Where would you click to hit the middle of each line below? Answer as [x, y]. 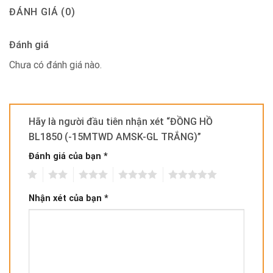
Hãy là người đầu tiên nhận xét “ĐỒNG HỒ [121, 122]
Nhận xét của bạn [66, 198]
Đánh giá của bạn [66, 157]
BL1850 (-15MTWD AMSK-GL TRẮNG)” [116, 137]
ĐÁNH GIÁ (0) [42, 12]
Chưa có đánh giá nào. [55, 65]
